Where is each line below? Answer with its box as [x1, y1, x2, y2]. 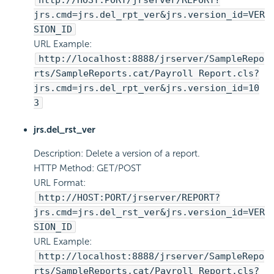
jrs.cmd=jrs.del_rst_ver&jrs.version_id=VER [34, 207, 265, 218]
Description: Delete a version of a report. [34, 148, 200, 160]
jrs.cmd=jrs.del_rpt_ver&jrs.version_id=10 [34, 83, 259, 94]
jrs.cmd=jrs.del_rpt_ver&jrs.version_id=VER [34, 9, 265, 21]
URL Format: [34, 177, 86, 189]
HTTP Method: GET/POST [34, 163, 141, 174]
